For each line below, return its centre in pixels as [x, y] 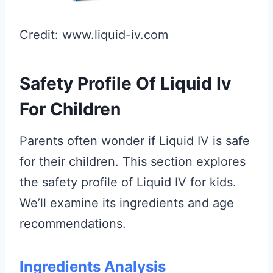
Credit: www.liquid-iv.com [94, 34]
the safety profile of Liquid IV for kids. [128, 182]
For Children [70, 109]
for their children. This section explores [133, 161]
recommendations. [73, 223]
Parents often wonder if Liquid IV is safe [135, 140]
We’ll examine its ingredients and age [127, 203]
